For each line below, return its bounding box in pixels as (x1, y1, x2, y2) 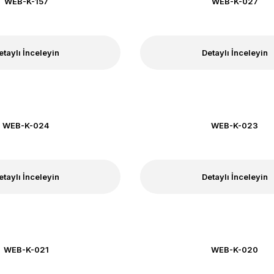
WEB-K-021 (3, 245, 49, 254)
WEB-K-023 (211, 120, 259, 130)
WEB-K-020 (211, 245, 259, 254)
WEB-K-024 (2, 120, 50, 130)
